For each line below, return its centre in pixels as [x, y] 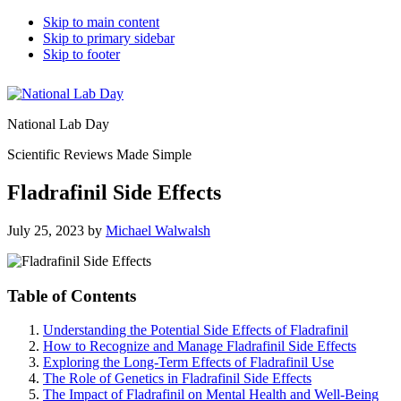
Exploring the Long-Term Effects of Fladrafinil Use [188, 363]
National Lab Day [58, 124]
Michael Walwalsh [158, 230]
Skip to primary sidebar [109, 38]
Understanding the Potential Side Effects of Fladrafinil [196, 330]
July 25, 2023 [46, 230]
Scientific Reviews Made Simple [99, 154]
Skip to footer [81, 54]
